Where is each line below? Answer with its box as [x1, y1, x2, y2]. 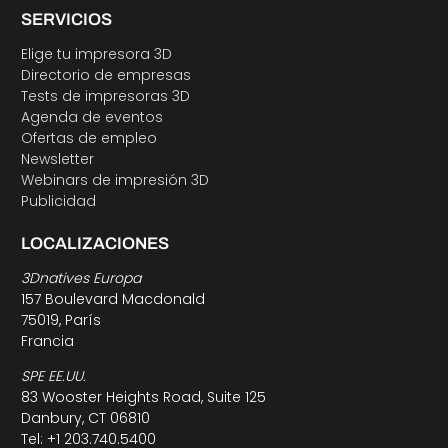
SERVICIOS [20, 9, 112, 29]
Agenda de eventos [20, 106, 163, 127]
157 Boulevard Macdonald [20, 289, 205, 310]
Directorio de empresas [20, 64, 191, 85]
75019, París [20, 310, 101, 331]
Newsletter [20, 148, 94, 169]
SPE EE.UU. [20, 366, 86, 387]
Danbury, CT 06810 [20, 408, 150, 429]
